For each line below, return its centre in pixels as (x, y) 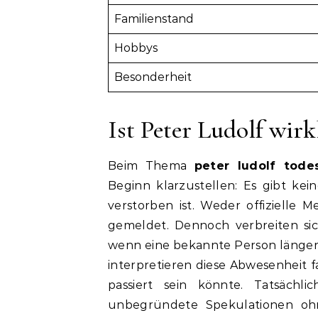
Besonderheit (153, 77)
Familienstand (154, 18)
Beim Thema (151, 165)
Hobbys (136, 48)
